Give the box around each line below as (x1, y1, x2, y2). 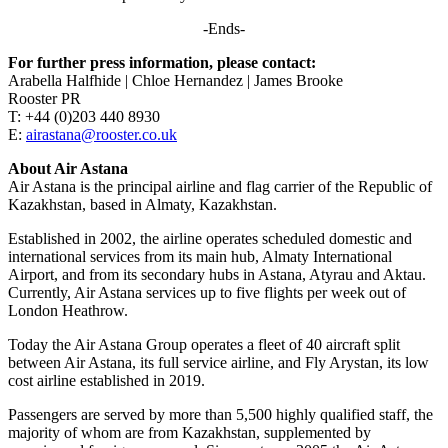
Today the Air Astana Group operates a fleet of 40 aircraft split (8, 336, 400, 354)
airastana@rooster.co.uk (26, 126, 177, 144)
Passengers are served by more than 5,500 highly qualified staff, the (8, 406, 433, 424)
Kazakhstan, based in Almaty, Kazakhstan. (8, 196, 277, 214)
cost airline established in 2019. (8, 372, 205, 390)
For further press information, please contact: (8, 54, 316, 72)
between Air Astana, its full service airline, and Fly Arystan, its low (8, 354, 429, 372)
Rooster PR (8, 90, 81, 108)
